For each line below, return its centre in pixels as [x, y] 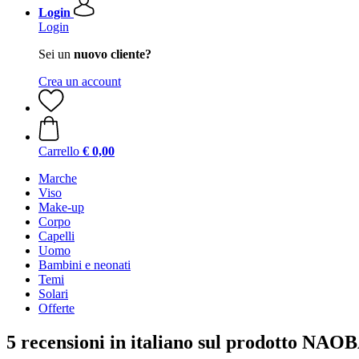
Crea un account [80, 81]
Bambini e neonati [85, 265]
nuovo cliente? [113, 54]
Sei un [56, 54]
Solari [53, 294]
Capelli [56, 236]
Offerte [56, 308]
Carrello [59, 151]
